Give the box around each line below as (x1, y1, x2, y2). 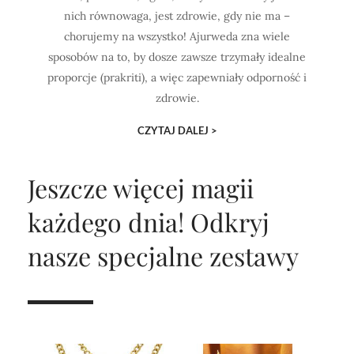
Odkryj (184, 204, 269, 239)
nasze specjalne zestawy (28, 238, 299, 273)
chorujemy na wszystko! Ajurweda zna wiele (64, 28, 290, 43)
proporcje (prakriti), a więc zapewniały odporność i (47, 70, 307, 85)
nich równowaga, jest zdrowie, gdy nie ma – (64, 8, 290, 23)
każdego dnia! (28, 204, 184, 239)
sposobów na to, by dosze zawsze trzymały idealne (48, 49, 306, 64)
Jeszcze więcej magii (28, 170, 254, 205)
